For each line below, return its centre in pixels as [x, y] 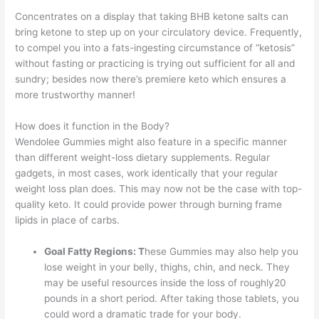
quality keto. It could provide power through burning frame [149, 205]
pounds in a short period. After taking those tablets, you [172, 298]
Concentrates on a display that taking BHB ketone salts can [152, 17]
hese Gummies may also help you [222, 251]
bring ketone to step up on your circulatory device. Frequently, [159, 32]
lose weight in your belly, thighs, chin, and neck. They [167, 267]
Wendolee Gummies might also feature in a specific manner [151, 142]
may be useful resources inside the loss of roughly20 [166, 282]
